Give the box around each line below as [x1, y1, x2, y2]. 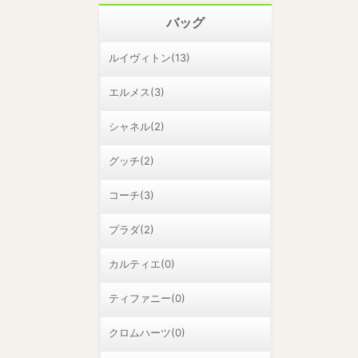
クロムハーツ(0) [109, 326, 185, 339]
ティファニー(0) [109, 292, 185, 304]
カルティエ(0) [109, 257, 175, 270]
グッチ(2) [109, 154, 154, 167]
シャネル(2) [109, 120, 165, 133]
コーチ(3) [109, 189, 154, 201]
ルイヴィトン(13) [109, 51, 190, 64]
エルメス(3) [109, 86, 165, 98]
